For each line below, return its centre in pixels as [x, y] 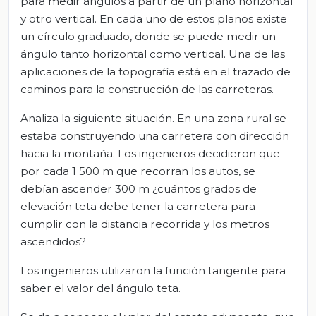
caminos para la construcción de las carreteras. [147, 89]
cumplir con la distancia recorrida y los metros [145, 224]
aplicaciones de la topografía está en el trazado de [156, 71]
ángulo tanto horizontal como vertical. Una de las [153, 54]
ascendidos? [53, 241]
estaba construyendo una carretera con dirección [155, 135]
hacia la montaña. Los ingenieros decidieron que [150, 153]
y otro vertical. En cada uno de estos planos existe [154, 18]
